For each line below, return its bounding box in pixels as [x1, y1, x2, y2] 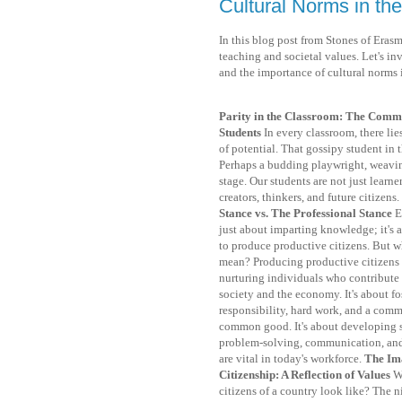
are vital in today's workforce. [219, 352, 364, 366]
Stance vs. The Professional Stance [219, 206, 395, 221]
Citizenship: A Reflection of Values [219, 368, 393, 382]
